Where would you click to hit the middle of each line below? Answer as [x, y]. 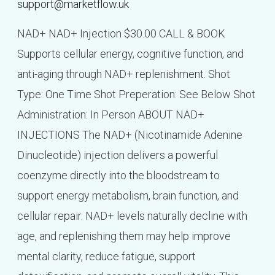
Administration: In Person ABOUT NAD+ [110, 115]
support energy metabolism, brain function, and [128, 196]
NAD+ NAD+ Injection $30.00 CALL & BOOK [121, 34]
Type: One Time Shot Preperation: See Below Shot [136, 95]
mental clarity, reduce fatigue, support [106, 257]
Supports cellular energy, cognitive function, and [130, 54]
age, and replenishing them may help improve [124, 236]
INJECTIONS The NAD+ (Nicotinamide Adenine [130, 135]
